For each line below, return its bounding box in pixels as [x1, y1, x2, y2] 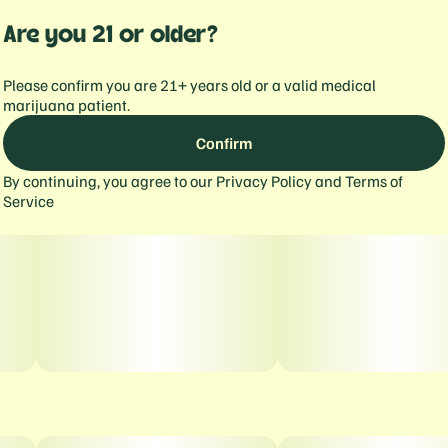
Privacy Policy [216, 171, 312, 191]
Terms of [345, 171, 403, 191]
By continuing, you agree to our [3, 171, 216, 191]
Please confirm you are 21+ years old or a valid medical [3, 75, 376, 95]
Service [3, 191, 54, 211]
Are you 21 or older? [3, 23, 218, 47]
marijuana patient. [3, 95, 130, 115]
